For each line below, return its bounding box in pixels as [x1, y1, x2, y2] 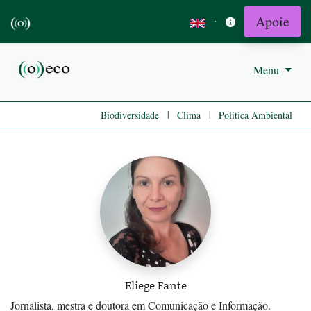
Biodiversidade [101, 108, 159, 122]
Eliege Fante [124, 277, 187, 294]
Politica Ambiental [219, 108, 292, 122]
